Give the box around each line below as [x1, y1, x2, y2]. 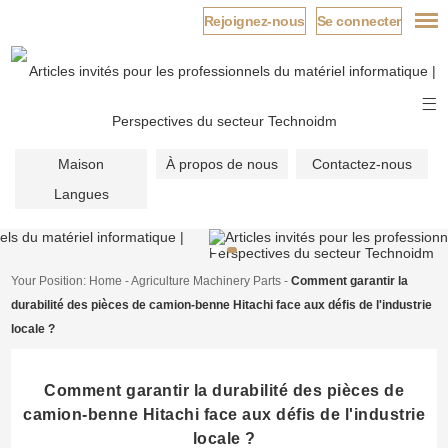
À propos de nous [165, 156, 278, 173]
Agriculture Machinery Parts [131, 274, 282, 289]
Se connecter [316, 13, 401, 29]
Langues [53, 186, 109, 203]
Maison [58, 156, 105, 173]
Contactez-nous [312, 156, 413, 173]
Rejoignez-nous [203, 13, 305, 29]
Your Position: [11, 274, 90, 289]
